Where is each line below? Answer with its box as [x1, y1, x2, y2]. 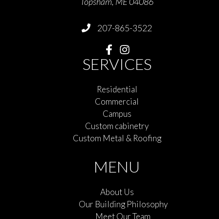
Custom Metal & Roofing [72, 133, 161, 144]
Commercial [95, 96, 139, 107]
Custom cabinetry [85, 121, 149, 131]
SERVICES [82, 54, 152, 74]
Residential [96, 84, 137, 95]
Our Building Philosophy [78, 199, 168, 210]
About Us [100, 187, 134, 197]
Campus [102, 109, 131, 119]
